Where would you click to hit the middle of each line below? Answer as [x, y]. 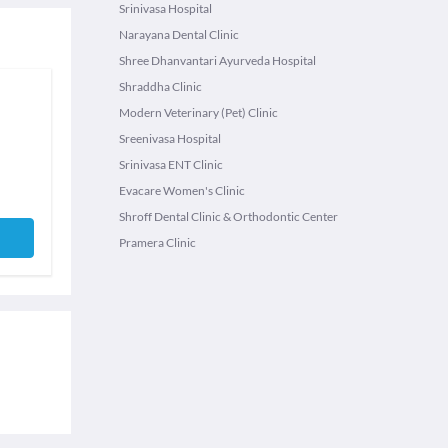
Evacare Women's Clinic [182, 190]
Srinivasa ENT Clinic [171, 164]
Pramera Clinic [157, 242]
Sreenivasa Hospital [170, 138]
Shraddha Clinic [160, 86]
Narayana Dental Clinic [179, 34]
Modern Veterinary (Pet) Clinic [198, 112]
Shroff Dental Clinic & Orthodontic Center [228, 216]
